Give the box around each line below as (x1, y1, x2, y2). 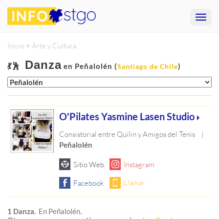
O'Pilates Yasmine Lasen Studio (59, 110, 195, 122)
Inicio (7, 41, 24, 50)
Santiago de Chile (117, 62, 178, 70)
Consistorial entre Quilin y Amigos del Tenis (59, 129, 196, 139)
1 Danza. (7, 207, 36, 216)
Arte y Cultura (32, 41, 76, 50)
